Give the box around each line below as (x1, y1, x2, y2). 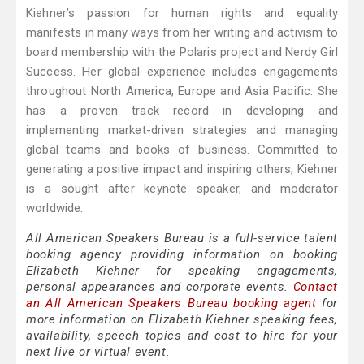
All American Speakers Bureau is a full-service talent (26, 231, 338, 246)
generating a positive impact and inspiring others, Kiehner (26, 162, 338, 177)
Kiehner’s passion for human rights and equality (26, 6, 338, 21)
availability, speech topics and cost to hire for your (26, 328, 338, 344)
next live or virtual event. (26, 344, 171, 360)
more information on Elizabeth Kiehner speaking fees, (26, 312, 338, 327)
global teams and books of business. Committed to (26, 142, 338, 158)
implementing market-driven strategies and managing (26, 123, 338, 138)
